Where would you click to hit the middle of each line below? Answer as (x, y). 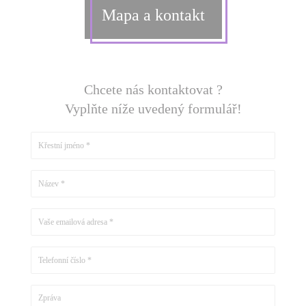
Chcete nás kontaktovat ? (153, 89)
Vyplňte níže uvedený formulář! (153, 109)
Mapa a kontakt (153, 15)
